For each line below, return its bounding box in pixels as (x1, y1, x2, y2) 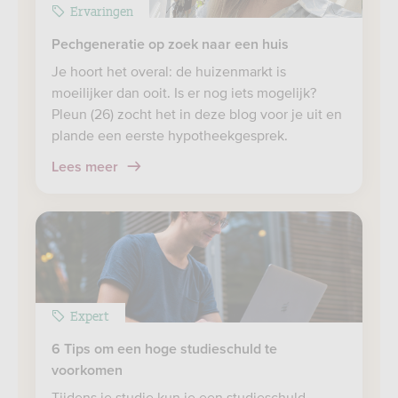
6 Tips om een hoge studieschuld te (52, 342, 277, 356)
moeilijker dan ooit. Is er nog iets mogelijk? (52, 84, 316, 100)
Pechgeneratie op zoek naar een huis (52, 37, 289, 52)
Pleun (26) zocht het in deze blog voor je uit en (52, 106, 342, 122)
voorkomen (52, 363, 123, 378)
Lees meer (52, 160, 122, 174)
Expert (70, 306, 109, 324)
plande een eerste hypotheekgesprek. (52, 127, 288, 143)
